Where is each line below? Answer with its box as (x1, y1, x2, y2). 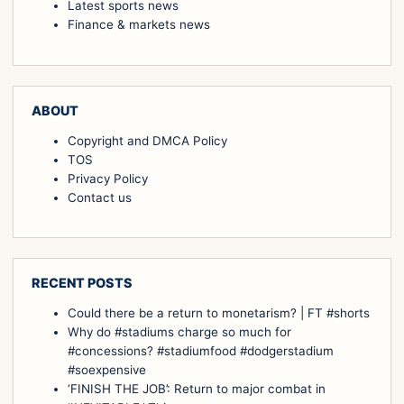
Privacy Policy (68, 170, 148, 186)
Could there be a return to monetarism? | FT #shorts (68, 306, 370, 321)
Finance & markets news (68, 17, 210, 32)
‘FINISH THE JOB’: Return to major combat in (68, 381, 326, 397)
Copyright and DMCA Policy (68, 133, 227, 148)
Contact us (68, 189, 132, 205)
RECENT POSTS (32, 275, 133, 291)
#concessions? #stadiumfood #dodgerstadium (68, 344, 334, 359)
